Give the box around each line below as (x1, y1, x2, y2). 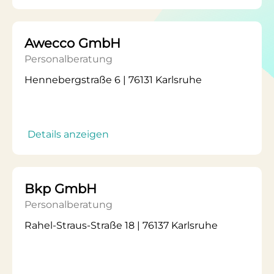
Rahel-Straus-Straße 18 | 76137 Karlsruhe (24, 220, 218, 231)
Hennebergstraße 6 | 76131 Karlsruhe (24, 74, 202, 86)
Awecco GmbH (24, 35, 120, 51)
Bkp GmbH (24, 181, 97, 196)
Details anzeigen (28, 128, 109, 140)
